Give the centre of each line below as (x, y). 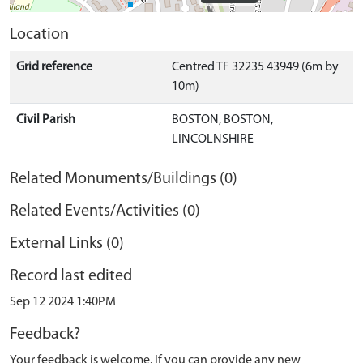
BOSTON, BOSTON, (222, 120)
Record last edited (71, 276)
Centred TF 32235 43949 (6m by (255, 67)
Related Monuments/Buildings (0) (124, 179)
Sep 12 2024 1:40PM (63, 302)
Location (39, 34)
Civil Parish (46, 120)
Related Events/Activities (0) (105, 211)
